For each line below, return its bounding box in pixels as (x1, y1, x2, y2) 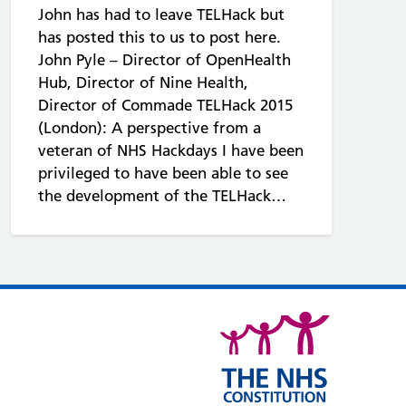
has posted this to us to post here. (38, 27, 281, 46)
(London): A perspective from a (38, 118, 261, 137)
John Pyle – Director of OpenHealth (38, 50, 291, 69)
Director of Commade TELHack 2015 (38, 95, 293, 114)
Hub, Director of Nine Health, (38, 72, 248, 92)
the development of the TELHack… (38, 186, 286, 205)
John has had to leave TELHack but (38, 5, 285, 24)
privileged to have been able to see (38, 163, 288, 182)
